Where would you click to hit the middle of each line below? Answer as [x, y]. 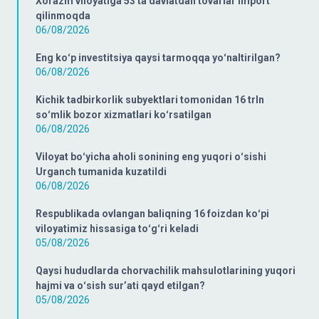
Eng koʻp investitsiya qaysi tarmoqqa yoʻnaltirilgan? [158, 58]
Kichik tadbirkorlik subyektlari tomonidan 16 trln [150, 100]
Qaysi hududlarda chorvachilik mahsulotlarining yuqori [166, 271]
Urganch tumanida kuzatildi [101, 172]
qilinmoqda [63, 16]
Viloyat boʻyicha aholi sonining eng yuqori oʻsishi [151, 157]
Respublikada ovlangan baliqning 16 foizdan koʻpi [152, 214]
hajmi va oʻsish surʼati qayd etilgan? [120, 286]
